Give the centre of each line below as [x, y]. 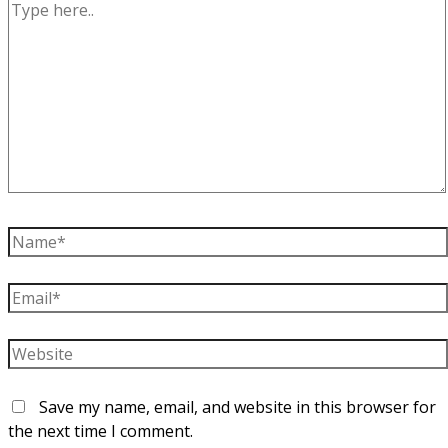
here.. [27, 29]
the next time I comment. [100, 430]
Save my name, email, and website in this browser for [237, 406]
